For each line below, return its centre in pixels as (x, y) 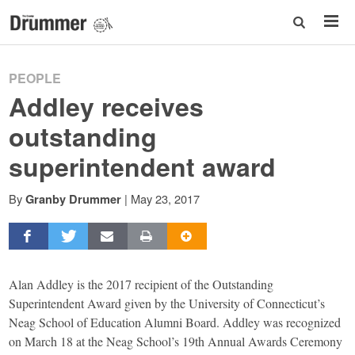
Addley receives (107, 106)
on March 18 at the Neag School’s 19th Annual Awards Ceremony (176, 341)
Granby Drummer (74, 199)
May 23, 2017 (166, 198)
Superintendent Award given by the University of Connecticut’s (167, 303)
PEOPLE (35, 78)
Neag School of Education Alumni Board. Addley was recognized (175, 322)
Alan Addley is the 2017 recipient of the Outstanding (141, 284)
